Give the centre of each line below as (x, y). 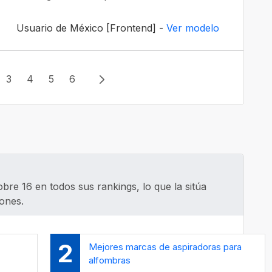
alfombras (110, 260)
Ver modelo (193, 28)
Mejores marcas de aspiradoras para (165, 247)
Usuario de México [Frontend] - (91, 28)
